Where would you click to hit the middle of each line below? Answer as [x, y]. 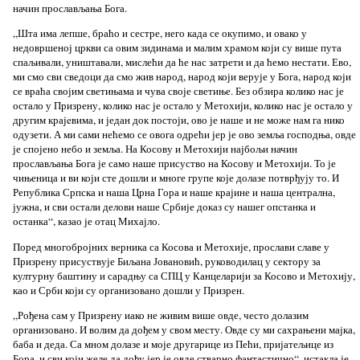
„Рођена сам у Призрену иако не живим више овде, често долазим [160, 315]
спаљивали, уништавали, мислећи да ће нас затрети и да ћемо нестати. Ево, [182, 62]
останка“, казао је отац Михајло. [86, 221]
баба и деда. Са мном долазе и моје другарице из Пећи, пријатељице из [173, 344]
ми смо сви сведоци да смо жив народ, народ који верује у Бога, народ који [182, 77]
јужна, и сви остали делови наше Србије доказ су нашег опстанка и [164, 207]
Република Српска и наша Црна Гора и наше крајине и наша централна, [174, 192]
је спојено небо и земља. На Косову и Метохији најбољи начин [155, 149]
